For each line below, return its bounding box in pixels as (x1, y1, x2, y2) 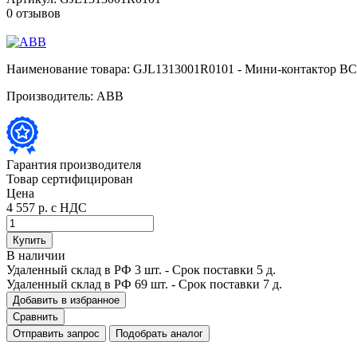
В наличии (6, 248, 65, 262)
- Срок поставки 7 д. (168, 277, 282, 291)
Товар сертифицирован (6, 171, 133, 186)
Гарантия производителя (6, 157, 141, 171)
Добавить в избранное (13, 293, 120, 306)
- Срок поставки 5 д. (162, 262, 276, 277)
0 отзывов (6, 6, 61, 20)
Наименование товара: (6, 61, 130, 76)
